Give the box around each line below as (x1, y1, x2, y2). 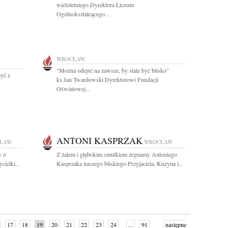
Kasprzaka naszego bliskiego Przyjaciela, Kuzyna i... (56, 159, 183, 167)
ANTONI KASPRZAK (56, 134, 142, 147)
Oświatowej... (56, 84, 90, 93)
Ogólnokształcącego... (56, 10, 109, 18)
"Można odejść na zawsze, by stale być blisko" (56, 66, 169, 74)
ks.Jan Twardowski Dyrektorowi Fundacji (56, 75, 158, 83)
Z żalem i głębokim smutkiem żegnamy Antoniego (56, 150, 177, 158)
